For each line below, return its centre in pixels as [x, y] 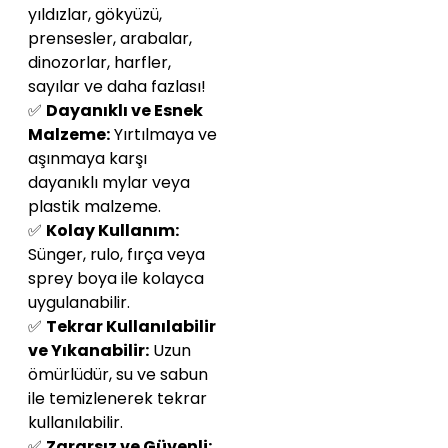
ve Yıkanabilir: [88, 351]
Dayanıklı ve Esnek [124, 111]
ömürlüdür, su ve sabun [118, 375]
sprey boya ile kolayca [116, 279]
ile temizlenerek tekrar [117, 399]
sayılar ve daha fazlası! [117, 87]
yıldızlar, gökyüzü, [95, 15]
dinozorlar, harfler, [99, 63]
